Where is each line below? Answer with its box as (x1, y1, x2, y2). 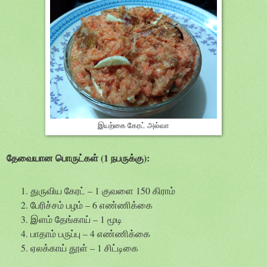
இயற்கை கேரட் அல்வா (98, 120, 169, 131)
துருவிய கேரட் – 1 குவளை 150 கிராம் (30, 184, 175, 197)
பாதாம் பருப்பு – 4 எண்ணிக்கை (30, 227, 150, 240)
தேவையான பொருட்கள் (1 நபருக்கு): (7, 150, 150, 164)
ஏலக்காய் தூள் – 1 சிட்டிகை (30, 241, 138, 254)
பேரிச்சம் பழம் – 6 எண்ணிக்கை (30, 198, 153, 212)
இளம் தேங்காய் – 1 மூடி (30, 213, 122, 226)
